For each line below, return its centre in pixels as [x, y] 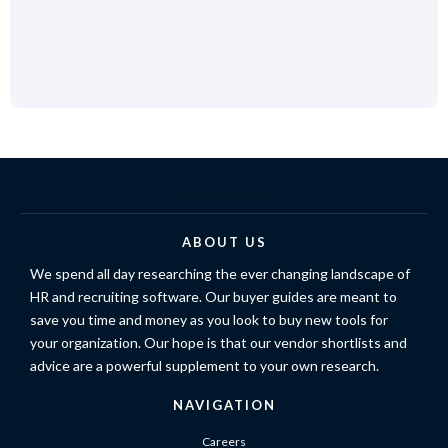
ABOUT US [224, 242]
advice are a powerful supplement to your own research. [204, 365]
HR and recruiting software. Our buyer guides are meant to [213, 296]
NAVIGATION [224, 405]
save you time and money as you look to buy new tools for [209, 319]
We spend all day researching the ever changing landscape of [220, 273]
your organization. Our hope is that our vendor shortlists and [218, 342]
